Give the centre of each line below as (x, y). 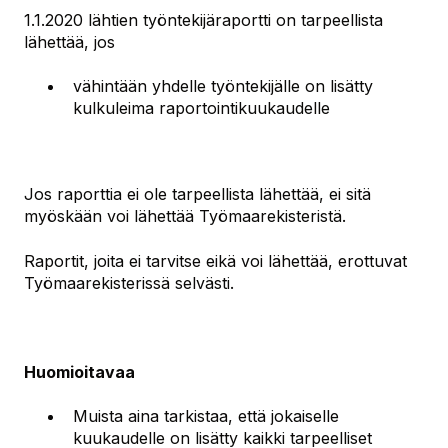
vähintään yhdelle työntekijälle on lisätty (223, 85)
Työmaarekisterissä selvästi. (129, 282)
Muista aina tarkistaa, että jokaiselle (206, 415)
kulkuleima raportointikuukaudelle (201, 107)
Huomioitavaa (79, 371)
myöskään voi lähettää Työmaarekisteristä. (185, 216)
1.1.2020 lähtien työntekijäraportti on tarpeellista (203, 19)
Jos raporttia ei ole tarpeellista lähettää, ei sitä (197, 194)
